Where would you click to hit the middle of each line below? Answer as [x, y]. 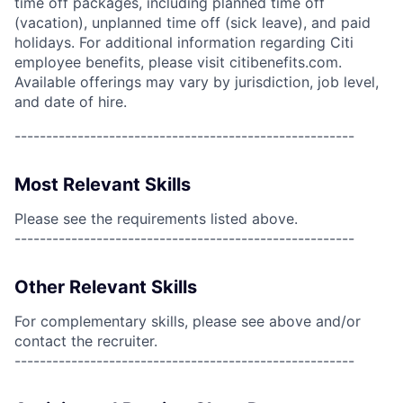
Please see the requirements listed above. [156, 219]
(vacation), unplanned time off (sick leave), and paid [193, 22]
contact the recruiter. [86, 341]
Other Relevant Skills [106, 287]
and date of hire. [71, 102]
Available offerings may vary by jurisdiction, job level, [197, 82]
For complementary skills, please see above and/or [188, 321]
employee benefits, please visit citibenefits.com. [178, 62]
